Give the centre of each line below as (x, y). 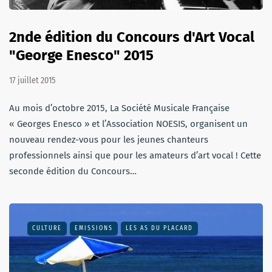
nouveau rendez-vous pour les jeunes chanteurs (109, 139)
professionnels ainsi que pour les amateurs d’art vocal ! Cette (135, 155)
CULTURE (47, 228)
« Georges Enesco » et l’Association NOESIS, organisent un (128, 124)
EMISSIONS (94, 228)
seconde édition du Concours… (73, 171)
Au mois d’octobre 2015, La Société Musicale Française (119, 108)
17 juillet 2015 (32, 80)
